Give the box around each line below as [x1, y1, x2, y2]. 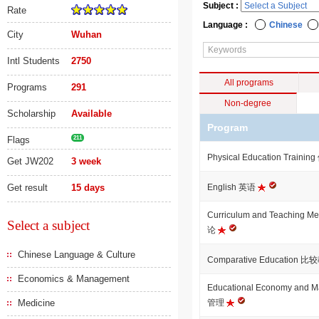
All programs [224, 78, 273, 88]
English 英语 [207, 182, 258, 192]
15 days [71, 182, 105, 193]
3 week [71, 156, 101, 167]
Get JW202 [7, 156, 53, 167]
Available [71, 108, 112, 119]
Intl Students [7, 56, 60, 66]
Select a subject [7, 218, 90, 233]
